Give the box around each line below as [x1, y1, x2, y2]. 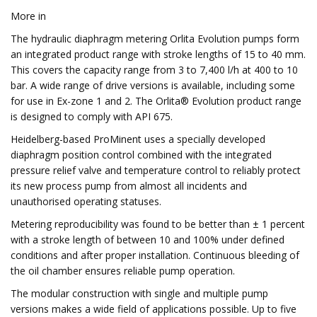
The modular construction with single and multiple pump [11, 287, 268, 300]
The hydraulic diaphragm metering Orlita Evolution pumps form [11, 32, 299, 45]
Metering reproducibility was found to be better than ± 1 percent [11, 217, 305, 231]
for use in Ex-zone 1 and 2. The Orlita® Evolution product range [11, 94, 301, 108]
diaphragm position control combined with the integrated [11, 148, 272, 161]
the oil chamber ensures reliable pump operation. [11, 264, 235, 277]
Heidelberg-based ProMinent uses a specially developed [11, 132, 265, 146]
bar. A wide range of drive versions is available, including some [11, 79, 295, 92]
